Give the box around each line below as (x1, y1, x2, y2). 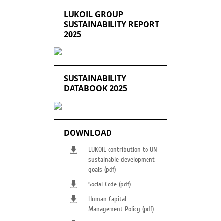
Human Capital (88, 195, 126, 203)
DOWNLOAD (64, 127, 112, 138)
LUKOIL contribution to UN (88, 146, 157, 154)
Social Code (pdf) (88, 181, 131, 188)
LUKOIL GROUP (64, 9, 123, 20)
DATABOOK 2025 (64, 83, 127, 94)
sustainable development (88, 156, 155, 164)
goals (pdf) (88, 166, 116, 174)
